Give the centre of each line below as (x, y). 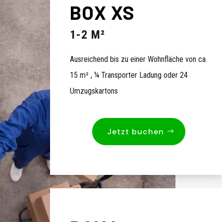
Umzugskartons (94, 91)
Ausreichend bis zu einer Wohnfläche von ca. (138, 59)
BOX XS (102, 13)
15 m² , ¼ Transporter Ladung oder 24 (129, 75)
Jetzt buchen (135, 131)
